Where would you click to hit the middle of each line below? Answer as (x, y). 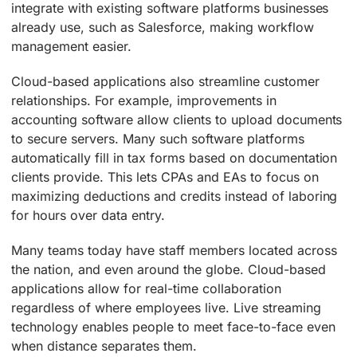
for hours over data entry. (88, 215)
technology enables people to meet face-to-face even (173, 326)
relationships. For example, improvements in (144, 100)
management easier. (71, 46)
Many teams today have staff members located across (174, 250)
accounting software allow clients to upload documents (177, 119)
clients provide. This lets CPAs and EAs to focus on (165, 177)
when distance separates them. (104, 345)
